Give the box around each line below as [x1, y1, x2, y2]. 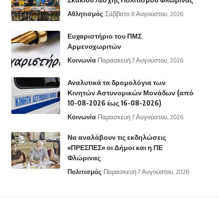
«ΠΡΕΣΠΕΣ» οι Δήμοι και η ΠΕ [67, 143, 163, 152]
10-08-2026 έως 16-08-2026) [67, 99, 161, 108]
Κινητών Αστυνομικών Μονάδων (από [67, 88, 194, 97]
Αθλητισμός [67, 10, 103, 18]
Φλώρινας [67, 153, 101, 162]
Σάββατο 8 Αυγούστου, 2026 [105, 10, 183, 18]
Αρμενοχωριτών [67, 42, 121, 51]
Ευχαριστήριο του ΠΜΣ [67, 32, 142, 41]
